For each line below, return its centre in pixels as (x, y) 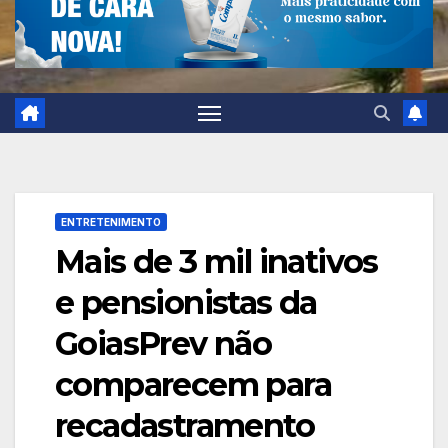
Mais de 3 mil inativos (216, 261)
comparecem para (193, 384)
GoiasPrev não (163, 343)
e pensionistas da (186, 302)
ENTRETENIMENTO (111, 221)
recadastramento (184, 425)
